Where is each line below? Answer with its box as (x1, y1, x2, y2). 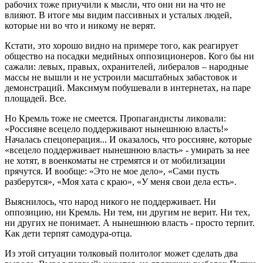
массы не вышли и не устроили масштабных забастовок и (5, 72, 237, 82)
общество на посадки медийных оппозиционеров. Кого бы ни (5, 50, 254, 61)
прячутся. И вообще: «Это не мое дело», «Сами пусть (5, 166, 219, 176)
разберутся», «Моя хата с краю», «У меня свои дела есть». (5, 176, 237, 187)
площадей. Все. (5, 93, 66, 103)
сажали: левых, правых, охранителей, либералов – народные (5, 61, 248, 72)
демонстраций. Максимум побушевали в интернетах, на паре (5, 82, 251, 93)
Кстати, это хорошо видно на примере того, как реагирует (5, 40, 238, 50)
